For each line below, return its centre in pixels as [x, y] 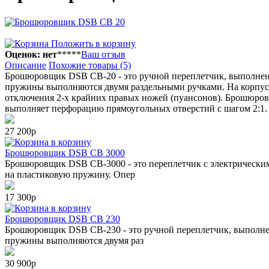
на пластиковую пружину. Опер [70, 174]
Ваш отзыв [103, 54]
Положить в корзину [92, 43]
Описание [26, 65]
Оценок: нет [31, 54]
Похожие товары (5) [90, 65]
